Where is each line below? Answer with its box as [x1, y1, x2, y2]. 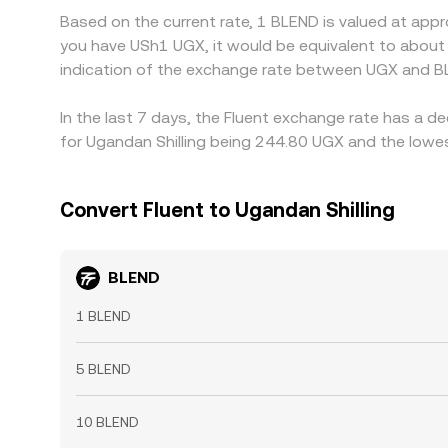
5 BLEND [76, 361, 131, 377]
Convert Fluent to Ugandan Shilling [60, 198, 395, 222]
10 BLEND [76, 414, 139, 430]
